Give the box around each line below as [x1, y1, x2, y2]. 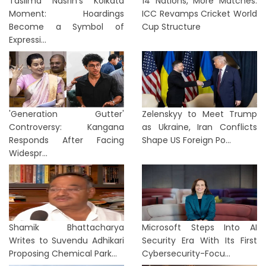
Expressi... [9, 34, 46, 46]
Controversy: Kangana [9, 121, 124, 133]
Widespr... [9, 147, 47, 159]
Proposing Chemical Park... [9, 248, 117, 259]
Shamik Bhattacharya [9, 221, 124, 233]
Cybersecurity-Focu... [142, 248, 230, 259]
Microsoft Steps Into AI [142, 221, 257, 233]
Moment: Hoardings [9, 8, 124, 20]
